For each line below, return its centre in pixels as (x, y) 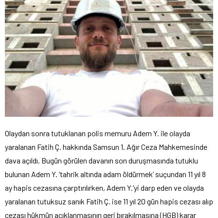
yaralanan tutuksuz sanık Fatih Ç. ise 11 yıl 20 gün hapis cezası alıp (109, 201)
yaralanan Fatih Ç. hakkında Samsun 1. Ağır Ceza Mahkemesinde (106, 146)
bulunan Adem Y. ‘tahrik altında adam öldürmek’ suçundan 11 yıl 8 (105, 174)
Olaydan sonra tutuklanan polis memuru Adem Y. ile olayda (98, 133)
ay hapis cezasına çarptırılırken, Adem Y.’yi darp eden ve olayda (104, 187)
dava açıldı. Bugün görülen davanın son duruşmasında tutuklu (101, 160)
